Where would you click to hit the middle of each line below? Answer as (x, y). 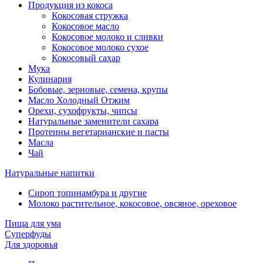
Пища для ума (33, 223)
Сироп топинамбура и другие (87, 193)
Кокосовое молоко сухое (100, 47)
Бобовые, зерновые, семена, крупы (98, 89)
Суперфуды (28, 234)
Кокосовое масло (85, 26)
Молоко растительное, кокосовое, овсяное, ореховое (132, 203)
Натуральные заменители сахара (93, 121)
